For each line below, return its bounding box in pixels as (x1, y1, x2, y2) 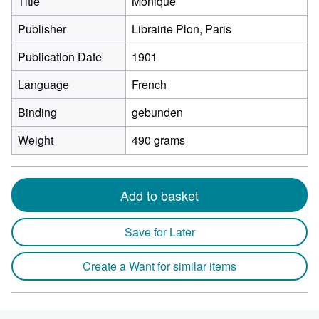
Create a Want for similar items (83, 258, 236, 274)
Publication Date (18, 48, 102, 65)
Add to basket (120, 186, 199, 204)
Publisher (18, 21, 66, 37)
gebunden (132, 104, 183, 120)
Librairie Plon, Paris (132, 21, 231, 37)
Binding (18, 104, 57, 120)
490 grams (132, 132, 185, 148)
